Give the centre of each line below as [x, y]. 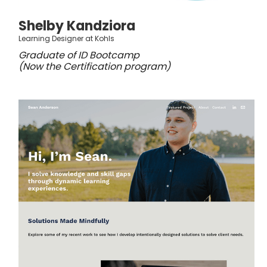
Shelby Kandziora [77, 26]
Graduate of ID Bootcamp [79, 55]
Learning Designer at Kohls [66, 39]
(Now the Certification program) [94, 67]
